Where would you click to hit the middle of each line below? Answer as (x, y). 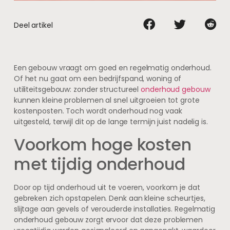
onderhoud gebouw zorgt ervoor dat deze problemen (108, 219)
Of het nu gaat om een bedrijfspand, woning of (98, 79)
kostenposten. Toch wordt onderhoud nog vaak (98, 111)
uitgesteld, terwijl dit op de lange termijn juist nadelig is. (111, 122)
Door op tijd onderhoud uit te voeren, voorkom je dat (107, 187)
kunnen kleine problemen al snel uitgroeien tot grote (107, 100)
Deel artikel (33, 25)
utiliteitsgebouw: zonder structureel (77, 90)
